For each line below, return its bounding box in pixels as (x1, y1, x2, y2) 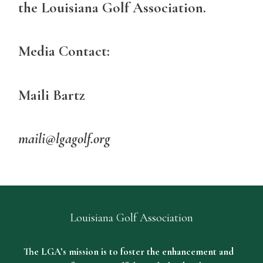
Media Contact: (18, 42, 110, 60)
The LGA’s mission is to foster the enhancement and (23, 245, 234, 258)
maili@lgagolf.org (18, 130, 110, 148)
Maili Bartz (18, 86, 85, 104)
